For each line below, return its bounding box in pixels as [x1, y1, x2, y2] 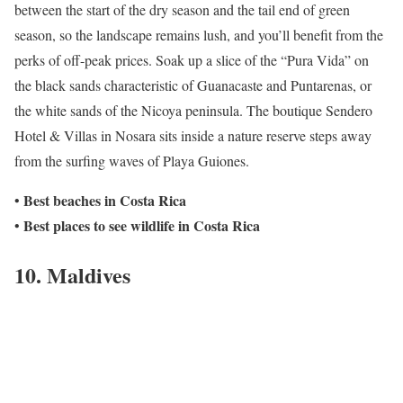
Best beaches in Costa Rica [23, 190, 186, 211]
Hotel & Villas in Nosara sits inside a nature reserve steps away [14, 126, 372, 146]
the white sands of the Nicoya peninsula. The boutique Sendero [14, 101, 372, 121]
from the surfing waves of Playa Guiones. [14, 151, 249, 171]
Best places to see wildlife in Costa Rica [23, 215, 260, 237]
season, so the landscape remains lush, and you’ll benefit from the [14, 25, 383, 45]
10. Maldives [14, 258, 130, 291]
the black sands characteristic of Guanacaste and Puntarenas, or [14, 76, 372, 95]
